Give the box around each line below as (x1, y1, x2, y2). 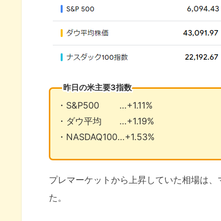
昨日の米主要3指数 (63, 82, 132, 92)
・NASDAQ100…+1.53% (57, 131, 155, 142)
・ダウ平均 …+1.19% (57, 115, 155, 126)
